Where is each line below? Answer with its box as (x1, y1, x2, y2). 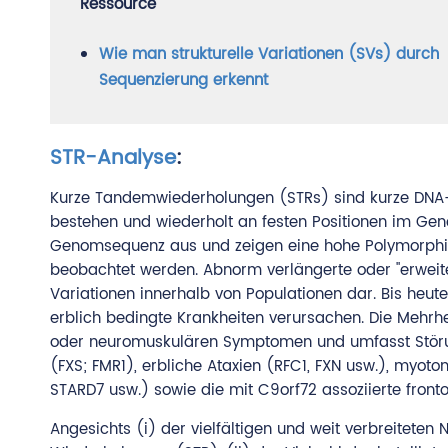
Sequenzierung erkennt (99, 68, 268, 93)
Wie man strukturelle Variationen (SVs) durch (99, 42, 439, 67)
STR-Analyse (50, 142, 176, 175)
